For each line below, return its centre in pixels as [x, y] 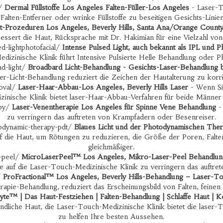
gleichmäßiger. [111, 147]
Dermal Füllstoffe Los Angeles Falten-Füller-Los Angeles [97, 7]
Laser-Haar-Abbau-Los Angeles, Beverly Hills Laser [103, 87]
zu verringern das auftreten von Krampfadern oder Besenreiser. [111, 117]
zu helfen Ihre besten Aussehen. [111, 217]
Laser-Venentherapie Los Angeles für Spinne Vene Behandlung [114, 107]
